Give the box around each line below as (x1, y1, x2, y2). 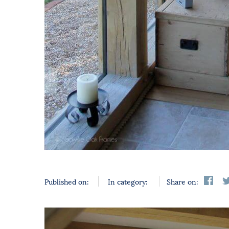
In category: (108, 176, 148, 187)
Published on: (44, 176, 89, 187)
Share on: (167, 176, 199, 187)
